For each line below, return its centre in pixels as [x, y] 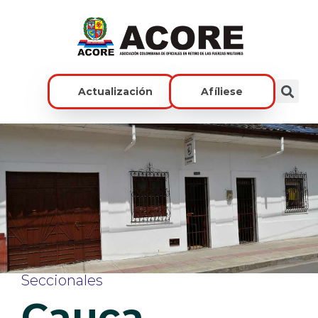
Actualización [116, 91]
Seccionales [62, 280]
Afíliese [222, 91]
